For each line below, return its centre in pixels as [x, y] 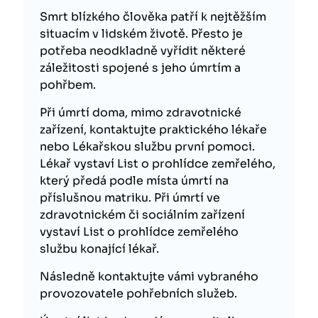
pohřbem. [68, 85]
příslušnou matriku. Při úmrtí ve [130, 198]
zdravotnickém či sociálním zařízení [142, 215]
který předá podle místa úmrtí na [134, 181]
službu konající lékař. [99, 249]
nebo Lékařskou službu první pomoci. [147, 147]
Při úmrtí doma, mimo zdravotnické [141, 113]
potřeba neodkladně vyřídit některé [143, 51]
